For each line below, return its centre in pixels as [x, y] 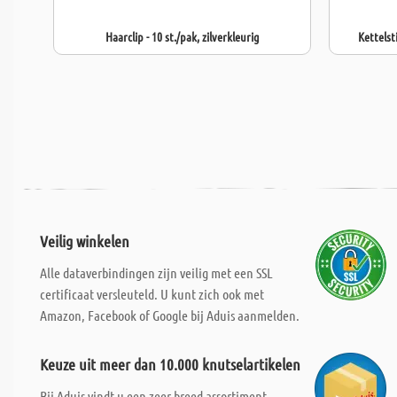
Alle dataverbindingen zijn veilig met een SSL [156, 272]
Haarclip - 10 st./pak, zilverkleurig [182, 36]
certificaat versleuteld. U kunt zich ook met [152, 294]
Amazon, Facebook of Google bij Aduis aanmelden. [170, 315]
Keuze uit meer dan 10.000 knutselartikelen [170, 364]
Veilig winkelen [85, 241]
